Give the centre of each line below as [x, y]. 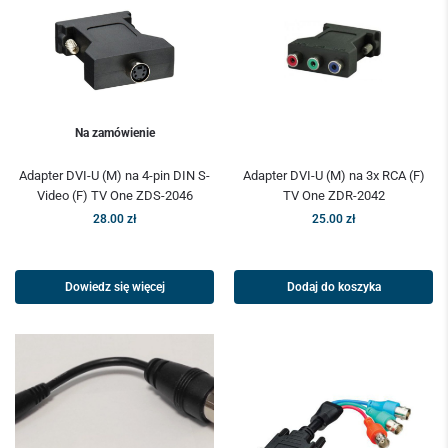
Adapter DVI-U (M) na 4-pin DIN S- [114, 176]
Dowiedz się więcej [114, 287]
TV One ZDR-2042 [333, 196]
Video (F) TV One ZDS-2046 [114, 196]
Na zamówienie [114, 133]
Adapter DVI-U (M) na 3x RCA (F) [333, 176]
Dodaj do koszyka [333, 287]
